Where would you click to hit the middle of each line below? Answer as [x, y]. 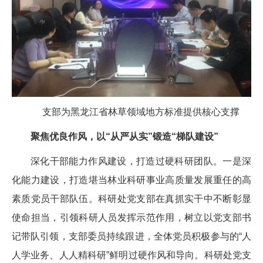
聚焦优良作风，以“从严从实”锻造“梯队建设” [124, 137]
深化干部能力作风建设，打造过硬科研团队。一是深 [141, 161]
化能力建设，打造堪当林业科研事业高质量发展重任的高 [131, 180]
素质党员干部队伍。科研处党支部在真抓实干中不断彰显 [131, 199]
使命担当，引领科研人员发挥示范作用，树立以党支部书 [131, 218]
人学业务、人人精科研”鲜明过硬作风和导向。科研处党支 [131, 255]
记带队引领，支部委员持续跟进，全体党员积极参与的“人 [131, 237]
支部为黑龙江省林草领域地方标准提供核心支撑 [141, 112]
